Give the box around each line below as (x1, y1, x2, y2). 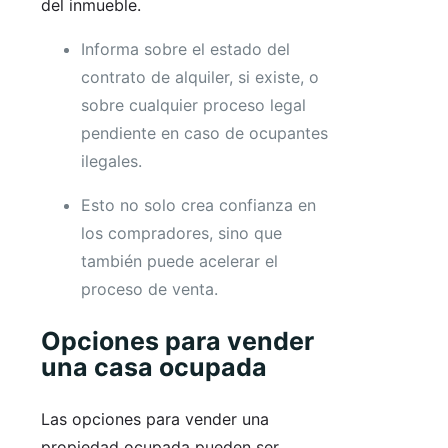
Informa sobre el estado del (81, 39, 290, 60)
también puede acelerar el (81, 251, 278, 272)
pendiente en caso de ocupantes (81, 123, 328, 144)
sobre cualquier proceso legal (81, 95, 306, 116)
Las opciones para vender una (41, 409, 269, 430)
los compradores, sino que (81, 223, 282, 244)
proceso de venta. (81, 279, 218, 300)
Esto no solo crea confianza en (81, 195, 316, 216)
